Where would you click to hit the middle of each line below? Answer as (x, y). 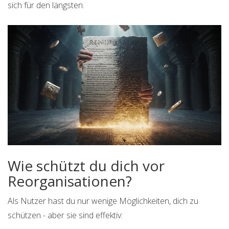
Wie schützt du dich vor (86, 166)
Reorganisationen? (70, 181)
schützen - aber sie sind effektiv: (65, 215)
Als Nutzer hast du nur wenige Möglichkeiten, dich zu (103, 201)
